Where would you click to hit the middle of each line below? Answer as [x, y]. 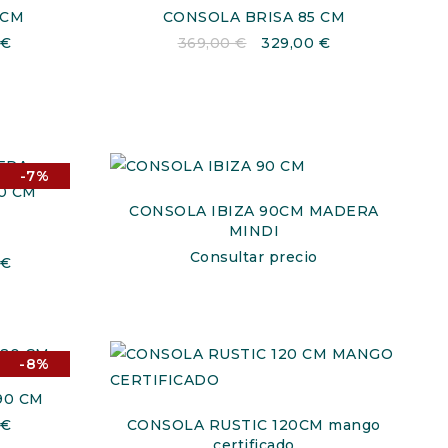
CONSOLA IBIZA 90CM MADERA [254, 211]
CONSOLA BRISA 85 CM [253, 17]
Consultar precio [253, 257]
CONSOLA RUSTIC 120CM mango [253, 425]
